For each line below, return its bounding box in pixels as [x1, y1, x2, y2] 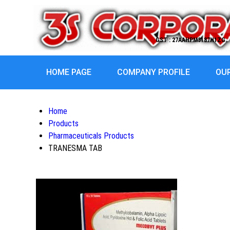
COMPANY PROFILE [117, 67, 190, 77]
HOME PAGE [46, 67, 91, 77]
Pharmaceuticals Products [48, 131, 134, 141]
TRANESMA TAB [48, 143, 102, 153]
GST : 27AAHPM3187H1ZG [156, 36, 225, 44]
